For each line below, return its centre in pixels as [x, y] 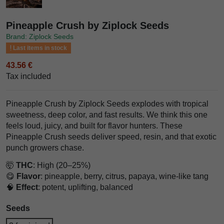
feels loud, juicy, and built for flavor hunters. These [94, 125]
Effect [27, 187]
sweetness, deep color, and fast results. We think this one [107, 114]
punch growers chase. [45, 147]
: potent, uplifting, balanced [85, 187]
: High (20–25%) [62, 165]
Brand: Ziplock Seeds [40, 36]
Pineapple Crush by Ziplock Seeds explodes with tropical [107, 103]
